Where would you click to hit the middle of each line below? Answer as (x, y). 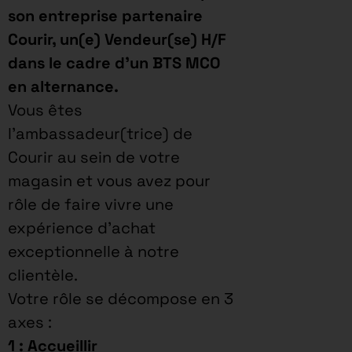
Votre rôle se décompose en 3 (121, 298)
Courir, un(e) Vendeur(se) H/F (117, 39)
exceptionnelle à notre (93, 251)
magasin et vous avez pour (109, 180)
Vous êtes (45, 110)
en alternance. (63, 86)
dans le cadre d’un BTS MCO (114, 62)
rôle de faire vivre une (91, 204)
